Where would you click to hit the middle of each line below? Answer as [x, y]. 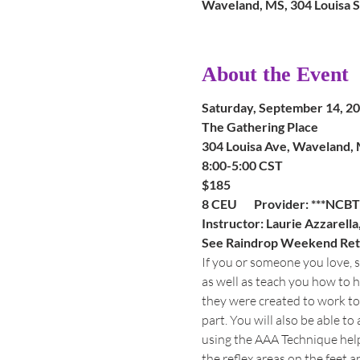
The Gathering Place [260, 127]
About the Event [275, 74]
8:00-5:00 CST [242, 165]
